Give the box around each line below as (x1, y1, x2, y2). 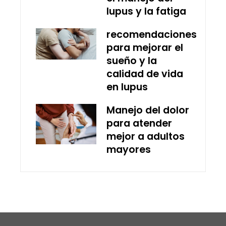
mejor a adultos (106, 129, 185, 143)
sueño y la (106, 53, 157, 68)
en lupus (106, 80, 148, 94)
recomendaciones (106, 27, 197, 41)
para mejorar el (106, 40, 183, 54)
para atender (106, 116, 172, 130)
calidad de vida (106, 67, 183, 81)
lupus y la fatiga (106, 4, 186, 18)
